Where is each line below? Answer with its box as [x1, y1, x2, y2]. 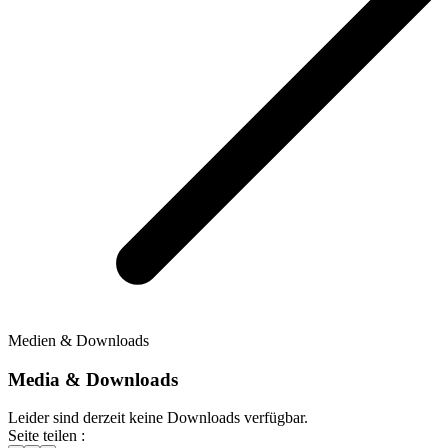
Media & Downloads [8, 368, 178, 390]
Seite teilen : [8, 427, 85, 445]
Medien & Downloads [8, 331, 149, 349]
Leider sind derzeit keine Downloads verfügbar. [8, 409, 308, 427]
